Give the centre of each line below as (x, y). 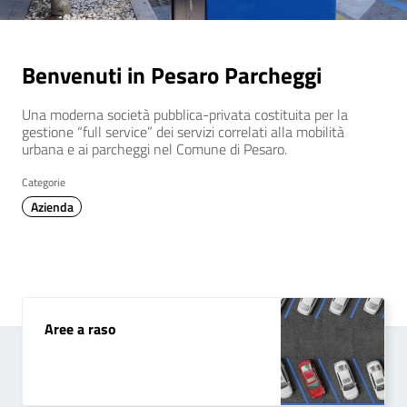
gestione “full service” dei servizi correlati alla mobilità (183, 131)
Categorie (44, 182)
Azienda (52, 207)
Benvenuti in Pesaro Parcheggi (172, 75)
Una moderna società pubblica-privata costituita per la (185, 114)
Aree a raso (80, 328)
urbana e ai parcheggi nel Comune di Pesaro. (154, 149)
